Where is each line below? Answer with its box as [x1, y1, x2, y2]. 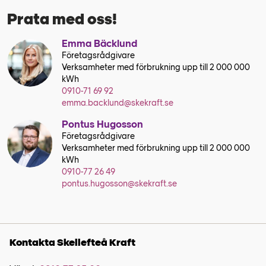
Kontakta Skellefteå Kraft [9, 237, 135, 248]
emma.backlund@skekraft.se [62, 97, 174, 108]
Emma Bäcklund [62, 37, 138, 49]
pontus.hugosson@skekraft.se [62, 178, 178, 189]
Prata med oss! [7, 10, 117, 28]
